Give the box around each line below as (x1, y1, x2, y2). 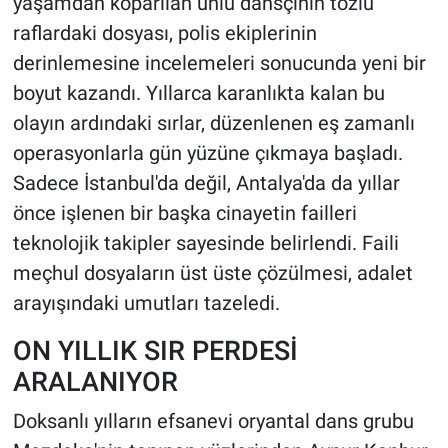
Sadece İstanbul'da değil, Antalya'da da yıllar (12, 171, 400, 196)
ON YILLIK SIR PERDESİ (12, 335, 298, 367)
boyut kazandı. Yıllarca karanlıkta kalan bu (12, 81, 385, 106)
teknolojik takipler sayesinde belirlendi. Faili (12, 231, 399, 256)
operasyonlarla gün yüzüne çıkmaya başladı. (12, 141, 403, 166)
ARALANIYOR (12, 366, 178, 398)
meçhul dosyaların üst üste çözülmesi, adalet (12, 261, 413, 286)
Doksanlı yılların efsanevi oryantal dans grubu (12, 408, 414, 433)
